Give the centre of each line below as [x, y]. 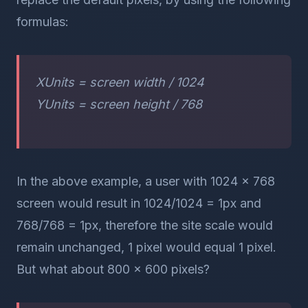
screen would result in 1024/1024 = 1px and [139, 203]
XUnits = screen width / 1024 [120, 82]
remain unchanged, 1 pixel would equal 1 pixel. [146, 247]
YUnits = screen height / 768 [119, 104]
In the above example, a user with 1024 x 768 [146, 181]
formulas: [43, 22]
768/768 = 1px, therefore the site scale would [145, 225]
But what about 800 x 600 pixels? [113, 269]
